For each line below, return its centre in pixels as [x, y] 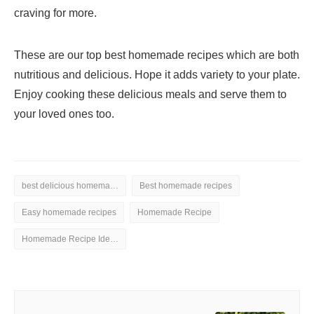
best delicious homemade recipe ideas [114, 186]
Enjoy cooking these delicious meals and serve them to [150, 95]
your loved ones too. [64, 114]
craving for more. [55, 13]
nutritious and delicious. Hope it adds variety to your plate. [157, 75]
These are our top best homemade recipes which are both [157, 55]
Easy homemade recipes [69, 213]
